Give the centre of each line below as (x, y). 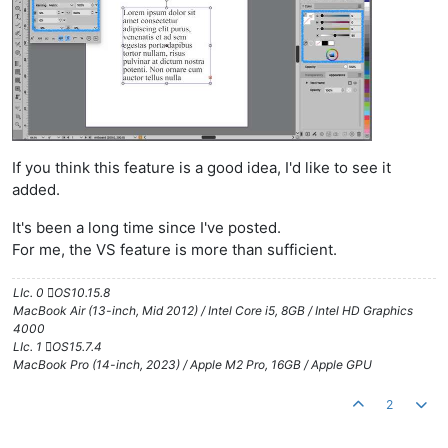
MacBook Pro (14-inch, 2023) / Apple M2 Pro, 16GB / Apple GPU (192, 365)
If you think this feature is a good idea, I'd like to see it (201, 168)
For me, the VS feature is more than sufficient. (174, 250)
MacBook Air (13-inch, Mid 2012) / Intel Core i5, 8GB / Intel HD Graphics (213, 311)
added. (36, 190)
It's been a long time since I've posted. (146, 228)
